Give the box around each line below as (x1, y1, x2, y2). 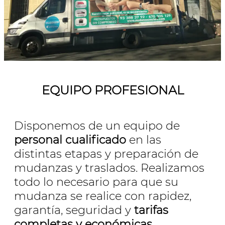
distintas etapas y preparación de (14, 147, 198, 161)
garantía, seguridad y (14, 203, 134, 217)
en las (126, 133, 161, 147)
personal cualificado (14, 133, 126, 147)
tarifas (134, 203, 168, 217)
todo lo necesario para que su (14, 175, 178, 189)
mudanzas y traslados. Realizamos (14, 161, 204, 175)
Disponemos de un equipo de (14, 119, 180, 133)
